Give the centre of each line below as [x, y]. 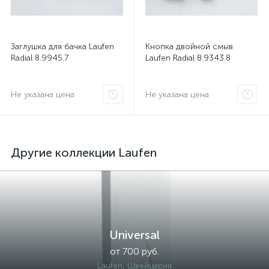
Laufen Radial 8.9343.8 [188, 58]
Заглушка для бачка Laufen [62, 47]
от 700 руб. [134, 251]
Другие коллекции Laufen [84, 153]
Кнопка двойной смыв [189, 47]
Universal [134, 235]
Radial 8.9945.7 [40, 58]
